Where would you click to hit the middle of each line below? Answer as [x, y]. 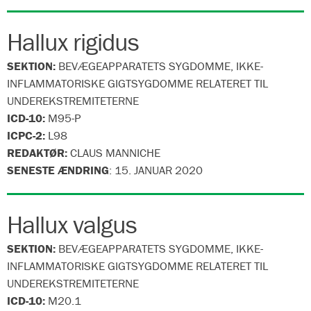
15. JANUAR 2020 [159, 170]
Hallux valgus [72, 224]
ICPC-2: [27, 135]
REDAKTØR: [37, 153]
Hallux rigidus [73, 42]
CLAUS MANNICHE [114, 153]
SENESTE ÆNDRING [58, 170]
